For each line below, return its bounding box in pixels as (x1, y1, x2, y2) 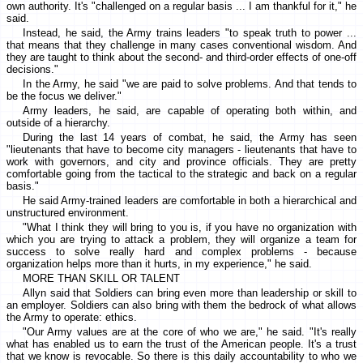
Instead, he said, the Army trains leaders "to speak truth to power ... (23, 27, 357, 40)
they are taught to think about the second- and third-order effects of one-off (6, 51, 357, 64)
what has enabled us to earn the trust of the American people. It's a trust (6, 338, 357, 351)
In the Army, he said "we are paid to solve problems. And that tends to (23, 78, 357, 91)
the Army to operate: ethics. (6, 311, 137, 324)
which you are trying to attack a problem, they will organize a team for (6, 233, 357, 246)
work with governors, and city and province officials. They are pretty (6, 156, 357, 169)
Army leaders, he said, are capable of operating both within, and (23, 105, 357, 117)
